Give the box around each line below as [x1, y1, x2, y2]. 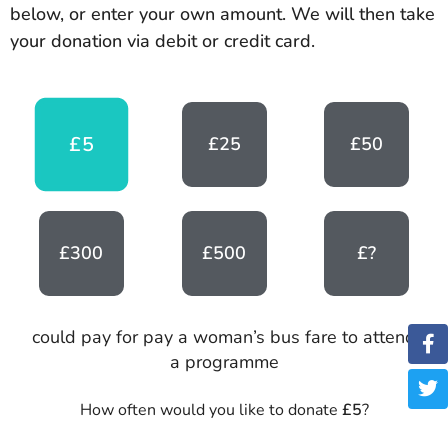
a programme [169, 349, 279, 374]
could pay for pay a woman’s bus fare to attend [32, 324, 416, 349]
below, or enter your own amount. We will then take [10, 2, 435, 27]
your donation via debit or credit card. [10, 29, 315, 54]
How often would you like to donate [79, 398, 342, 421]
